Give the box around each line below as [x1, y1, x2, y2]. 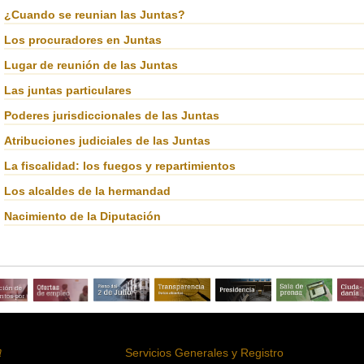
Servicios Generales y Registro [125, 346, 284, 360]
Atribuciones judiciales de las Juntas [3, 134, 210, 148]
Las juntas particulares [3, 84, 132, 97]
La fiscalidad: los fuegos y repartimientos [3, 159, 236, 173]
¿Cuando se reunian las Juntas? [3, 8, 185, 22]
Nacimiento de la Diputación [3, 210, 161, 223]
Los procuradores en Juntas [3, 33, 162, 47]
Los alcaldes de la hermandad [3, 184, 171, 198]
